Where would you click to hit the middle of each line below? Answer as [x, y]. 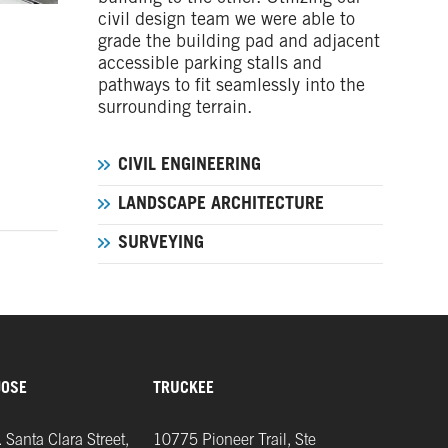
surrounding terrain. [174, 109]
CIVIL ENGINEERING [189, 166]
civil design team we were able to [226, 21]
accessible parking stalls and [209, 65]
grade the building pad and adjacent [238, 43]
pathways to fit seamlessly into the [231, 87]
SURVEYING [160, 244]
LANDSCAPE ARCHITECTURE [220, 205]
